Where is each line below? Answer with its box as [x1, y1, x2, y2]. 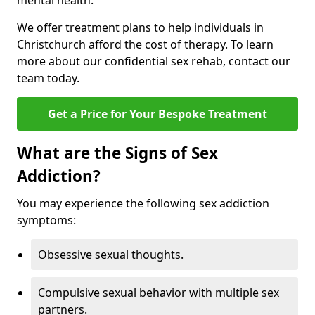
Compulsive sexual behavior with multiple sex [38, 285, 279, 301]
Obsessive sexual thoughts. [38, 247, 184, 263]
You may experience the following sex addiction [17, 195, 269, 212]
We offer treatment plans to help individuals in [17, 20, 264, 36]
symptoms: [17, 212, 76, 229]
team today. [17, 70, 79, 86]
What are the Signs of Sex [17, 142, 218, 165]
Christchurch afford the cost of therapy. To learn [17, 37, 274, 53]
